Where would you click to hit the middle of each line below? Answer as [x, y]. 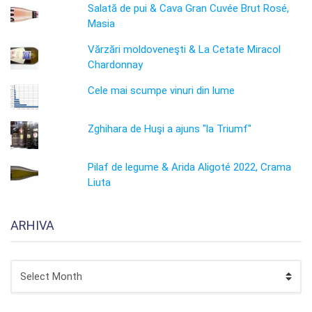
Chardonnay [116, 65]
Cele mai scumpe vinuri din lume [162, 91]
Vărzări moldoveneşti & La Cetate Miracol [185, 49]
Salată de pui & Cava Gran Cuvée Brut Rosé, [189, 8]
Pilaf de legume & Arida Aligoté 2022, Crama [190, 167]
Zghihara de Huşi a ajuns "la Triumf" [170, 129]
